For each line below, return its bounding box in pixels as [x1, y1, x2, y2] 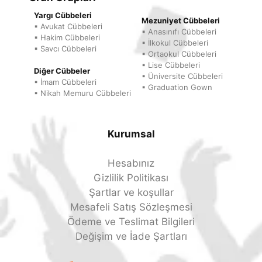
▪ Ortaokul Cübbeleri [142, 49, 216, 59]
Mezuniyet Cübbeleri [142, 16, 220, 26]
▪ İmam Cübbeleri [34, 77, 96, 87]
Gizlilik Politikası [94, 172, 168, 184]
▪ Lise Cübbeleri [142, 60, 200, 70]
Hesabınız [108, 157, 154, 170]
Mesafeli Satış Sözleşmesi [70, 201, 192, 213]
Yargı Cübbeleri [34, 11, 92, 20]
